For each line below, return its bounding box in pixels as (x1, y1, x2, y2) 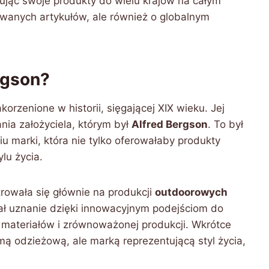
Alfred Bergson (131, 118, 208, 130)
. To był (208, 118, 243, 130)
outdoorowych (155, 186, 228, 198)
